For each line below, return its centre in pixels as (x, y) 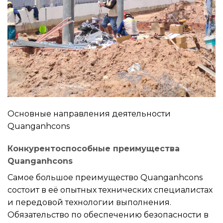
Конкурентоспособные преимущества (94, 149)
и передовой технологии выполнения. (89, 203)
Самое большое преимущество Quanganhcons (105, 178)
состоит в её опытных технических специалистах (110, 190)
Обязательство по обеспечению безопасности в (108, 215)
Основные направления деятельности (89, 113)
